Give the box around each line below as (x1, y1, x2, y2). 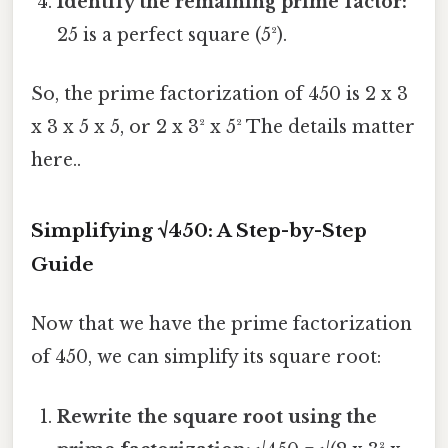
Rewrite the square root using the (57, 405, 378, 428)
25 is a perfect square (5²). (57, 23, 288, 46)
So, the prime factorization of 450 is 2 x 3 (31, 83, 408, 106)
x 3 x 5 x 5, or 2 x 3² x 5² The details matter (31, 116, 415, 139)
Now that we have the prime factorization (31, 313, 412, 336)
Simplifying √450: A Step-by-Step (31, 219, 367, 243)
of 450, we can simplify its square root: (31, 346, 381, 369)
